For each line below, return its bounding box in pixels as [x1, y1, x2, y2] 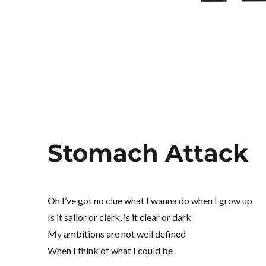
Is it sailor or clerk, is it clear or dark [47, 211, 192, 223]
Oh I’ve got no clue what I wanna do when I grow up [47, 195, 253, 207]
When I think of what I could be [47, 245, 173, 256]
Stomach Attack [47, 138, 249, 168]
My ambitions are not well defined [47, 228, 186, 240]
